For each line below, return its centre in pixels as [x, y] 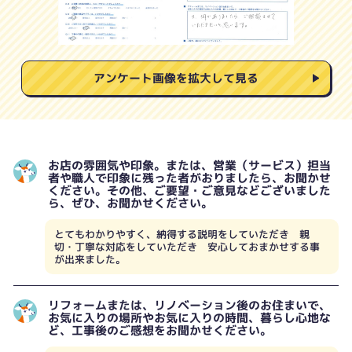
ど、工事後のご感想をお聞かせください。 [159, 330]
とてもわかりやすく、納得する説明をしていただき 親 [182, 234]
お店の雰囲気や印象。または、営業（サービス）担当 [189, 165]
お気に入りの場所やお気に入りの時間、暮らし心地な [189, 317]
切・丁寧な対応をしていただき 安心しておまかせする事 [187, 246]
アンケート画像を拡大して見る [176, 78]
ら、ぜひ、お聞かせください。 [130, 203]
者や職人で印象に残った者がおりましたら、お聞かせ [189, 178]
